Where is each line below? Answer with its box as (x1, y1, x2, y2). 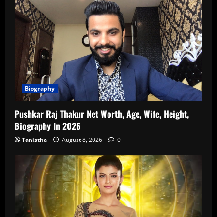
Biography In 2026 (15, 119, 81, 132)
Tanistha (22, 135, 47, 144)
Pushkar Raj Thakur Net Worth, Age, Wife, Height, (15, 107, 189, 120)
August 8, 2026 (61, 135, 104, 144)
